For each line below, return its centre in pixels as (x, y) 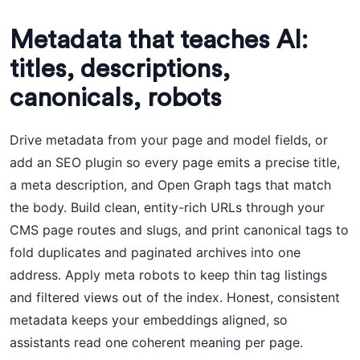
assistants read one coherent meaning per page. (156, 342)
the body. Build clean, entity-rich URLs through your (167, 207)
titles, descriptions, (120, 69)
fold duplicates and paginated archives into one (155, 252)
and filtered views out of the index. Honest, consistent (175, 297)
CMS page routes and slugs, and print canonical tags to (179, 230)
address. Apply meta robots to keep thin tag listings (168, 275)
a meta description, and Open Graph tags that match (170, 185)
